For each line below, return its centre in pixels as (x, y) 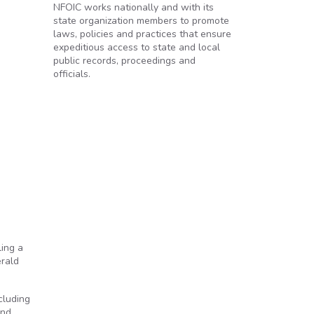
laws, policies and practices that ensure (142, 34)
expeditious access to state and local (137, 47)
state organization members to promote (141, 21)
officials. (72, 74)
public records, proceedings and (124, 61)
